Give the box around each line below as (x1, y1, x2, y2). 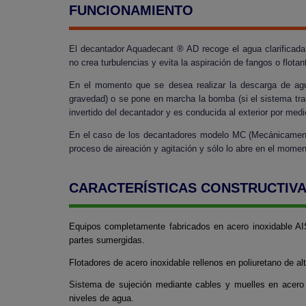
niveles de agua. (68, 293, 134, 304)
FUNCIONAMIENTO (68, 3, 193, 18)
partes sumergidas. (68, 234, 145, 245)
